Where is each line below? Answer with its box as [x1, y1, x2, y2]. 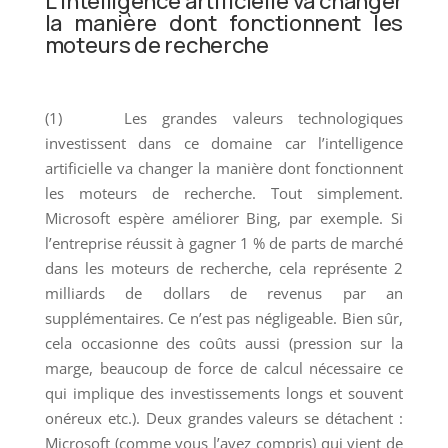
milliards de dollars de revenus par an [44, 282, 404, 303]
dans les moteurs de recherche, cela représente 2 [44, 257, 404, 278]
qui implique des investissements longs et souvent [44, 382, 404, 403]
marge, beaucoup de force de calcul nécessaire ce [44, 357, 404, 378]
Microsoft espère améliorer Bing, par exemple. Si [44, 207, 404, 228]
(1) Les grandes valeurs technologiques [44, 107, 404, 128]
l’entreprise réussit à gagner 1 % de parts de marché [44, 232, 404, 253]
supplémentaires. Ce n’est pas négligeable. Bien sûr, [44, 307, 404, 328]
